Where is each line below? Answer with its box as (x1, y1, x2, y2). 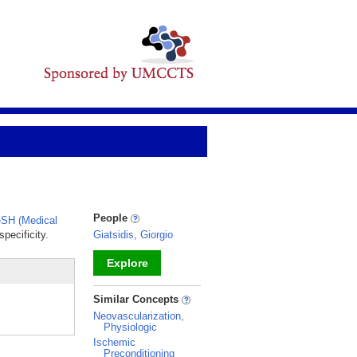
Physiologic (104, 321, 157, 333)
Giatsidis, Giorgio (93, 229, 173, 241)
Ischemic (93, 336, 135, 348)
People (93, 212, 131, 224)
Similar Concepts (93, 293, 182, 305)
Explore (106, 257, 148, 269)
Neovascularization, (93, 310, 184, 322)
